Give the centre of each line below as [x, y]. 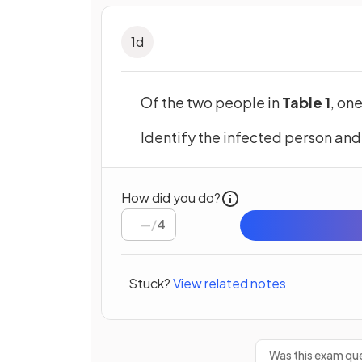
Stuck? [149, 284]
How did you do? [171, 198]
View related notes [229, 284]
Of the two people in [211, 103]
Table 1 [306, 103]
